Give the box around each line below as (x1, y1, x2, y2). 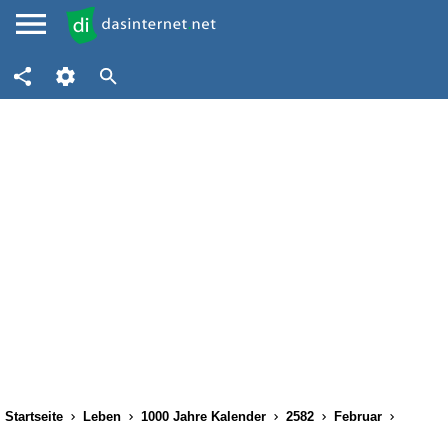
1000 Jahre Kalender (141, 409, 266, 424)
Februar (334, 409, 382, 424)
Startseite (5, 409, 63, 424)
